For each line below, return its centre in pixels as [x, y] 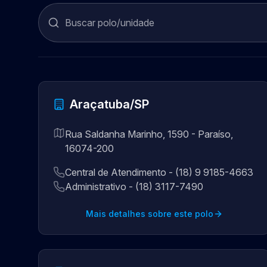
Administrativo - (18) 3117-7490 [134, 187]
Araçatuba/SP [109, 104]
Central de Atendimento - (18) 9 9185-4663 [159, 172]
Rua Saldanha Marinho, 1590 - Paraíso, [149, 134]
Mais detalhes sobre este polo [149, 214]
